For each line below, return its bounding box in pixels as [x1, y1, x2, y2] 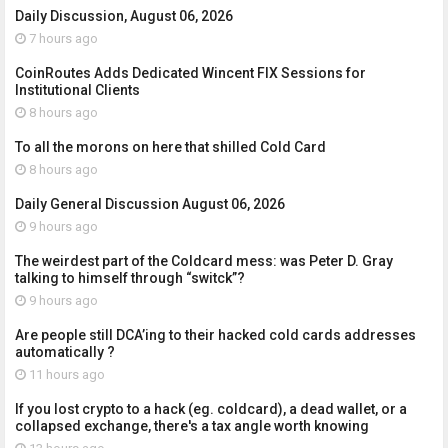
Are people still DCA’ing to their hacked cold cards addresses [15, 327, 416, 344]
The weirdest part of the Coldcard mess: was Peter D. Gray [15, 253, 393, 270]
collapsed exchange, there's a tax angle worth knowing [15, 418, 369, 435]
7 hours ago [26, 31, 98, 47]
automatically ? [15, 344, 115, 361]
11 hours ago [26, 367, 105, 383]
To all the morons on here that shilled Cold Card [15, 139, 326, 156]
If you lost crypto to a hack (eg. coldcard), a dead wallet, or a [15, 401, 407, 418]
